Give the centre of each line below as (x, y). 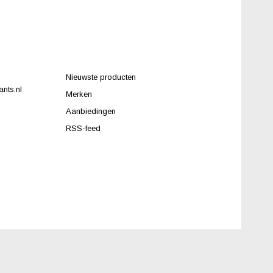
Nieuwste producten (101, 77)
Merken (79, 94)
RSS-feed (83, 128)
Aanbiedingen (90, 111)
